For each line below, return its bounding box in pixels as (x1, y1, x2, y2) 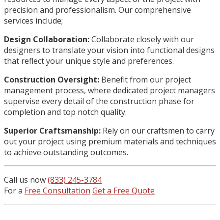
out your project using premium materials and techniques (4, 136, 216, 147)
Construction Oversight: (4, 74, 99, 85)
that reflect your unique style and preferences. (4, 55, 174, 66)
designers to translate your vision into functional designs (4, 44, 215, 55)
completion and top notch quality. (4, 106, 127, 117)
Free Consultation (25, 185, 90, 196)
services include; (4, 15, 63, 26)
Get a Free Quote (92, 185, 155, 196)
